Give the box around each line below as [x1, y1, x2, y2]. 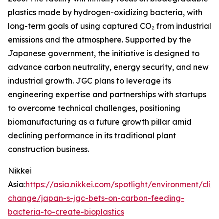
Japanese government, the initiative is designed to [8, 48, 199, 58]
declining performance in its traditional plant [8, 131, 176, 140]
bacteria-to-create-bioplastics [8, 207, 124, 217]
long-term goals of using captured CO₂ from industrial [8, 21, 211, 31]
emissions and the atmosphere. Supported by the [8, 35, 191, 44]
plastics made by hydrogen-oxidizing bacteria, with [8, 7, 202, 17]
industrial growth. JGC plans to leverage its [8, 76, 171, 86]
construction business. [8, 144, 89, 154]
